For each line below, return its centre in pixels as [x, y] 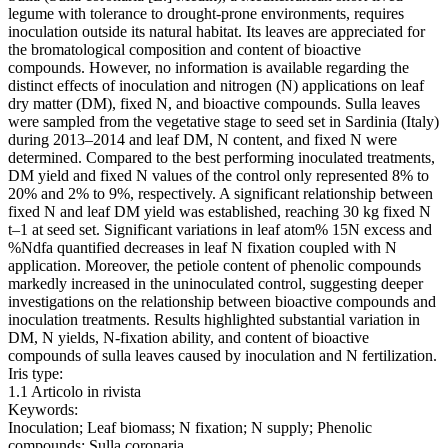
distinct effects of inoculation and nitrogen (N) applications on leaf [216, 86]
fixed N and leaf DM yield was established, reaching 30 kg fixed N [219, 212]
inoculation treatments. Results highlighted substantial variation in [214, 320]
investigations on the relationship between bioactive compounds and [222, 302]
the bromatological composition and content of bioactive [184, 50]
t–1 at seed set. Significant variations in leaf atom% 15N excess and [220, 230]
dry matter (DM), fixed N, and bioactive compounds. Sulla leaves [214, 104]
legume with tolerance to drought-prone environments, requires [206, 14]
